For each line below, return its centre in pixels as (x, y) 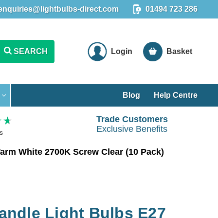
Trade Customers (132, 119)
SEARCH (30, 51)
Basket (180, 51)
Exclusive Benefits (132, 129)
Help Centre (176, 95)
